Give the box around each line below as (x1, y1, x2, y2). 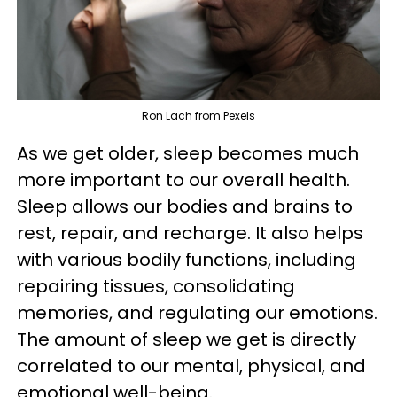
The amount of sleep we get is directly (17, 326, 356, 352)
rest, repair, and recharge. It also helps (17, 220, 363, 245)
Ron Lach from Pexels (142, 107, 255, 123)
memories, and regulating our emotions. (17, 300, 378, 325)
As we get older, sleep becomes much (17, 140, 359, 166)
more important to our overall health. (17, 167, 350, 192)
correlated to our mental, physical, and (17, 353, 366, 378)
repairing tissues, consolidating (17, 273, 295, 299)
